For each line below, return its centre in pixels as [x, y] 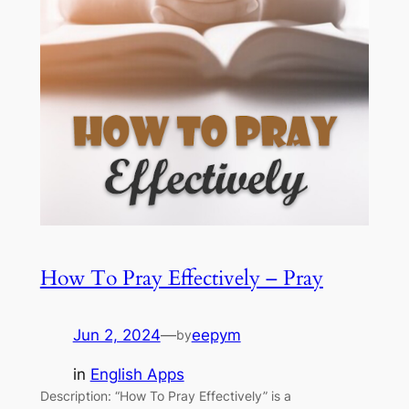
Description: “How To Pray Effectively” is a [165, 396]
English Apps [137, 375]
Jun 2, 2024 [116, 336]
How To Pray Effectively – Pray [181, 278]
